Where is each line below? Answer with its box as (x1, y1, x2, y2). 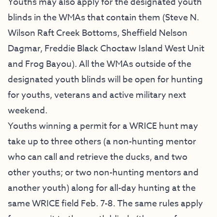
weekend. (8, 104, 47, 118)
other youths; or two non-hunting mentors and (8, 166, 199, 180)
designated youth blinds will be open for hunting (8, 73, 203, 87)
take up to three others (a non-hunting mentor (8, 135, 196, 149)
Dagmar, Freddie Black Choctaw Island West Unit (8, 42, 204, 56)
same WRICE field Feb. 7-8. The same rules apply (8, 197, 203, 211)
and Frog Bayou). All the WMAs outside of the (8, 58, 191, 71)
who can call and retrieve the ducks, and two (8, 151, 187, 164)
